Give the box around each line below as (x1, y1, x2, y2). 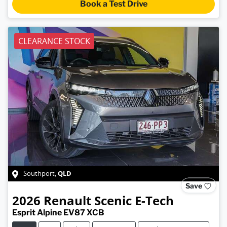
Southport (23, 169, 55, 178)
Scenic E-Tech (94, 192, 174, 209)
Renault (44, 192, 91, 209)
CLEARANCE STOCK (18, 35, 90, 47)
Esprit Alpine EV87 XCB (12, 208, 104, 218)
